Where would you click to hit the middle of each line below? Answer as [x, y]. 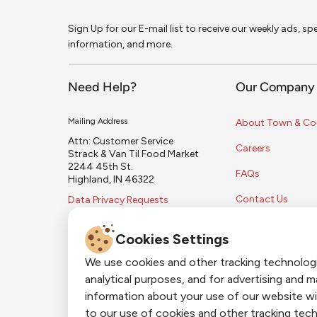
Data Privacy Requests [118, 200]
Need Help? [102, 88]
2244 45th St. [100, 167]
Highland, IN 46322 [111, 180]
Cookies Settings [172, 239]
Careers [253, 149]
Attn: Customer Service [123, 142]
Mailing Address [98, 121]
